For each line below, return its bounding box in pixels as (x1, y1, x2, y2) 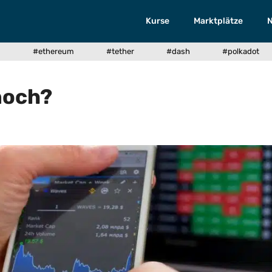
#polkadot (222, 47, 259, 56)
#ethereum (33, 47, 74, 56)
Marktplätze (194, 16, 243, 26)
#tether (106, 47, 134, 56)
